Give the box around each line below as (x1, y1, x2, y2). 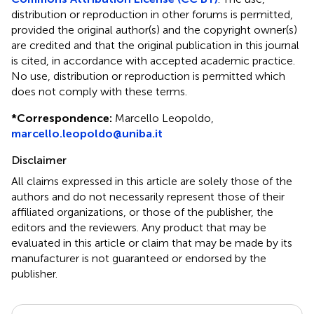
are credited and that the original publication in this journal (11, 38, 299, 52)
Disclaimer (11, 153, 67, 167)
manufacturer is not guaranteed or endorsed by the (11, 251, 266, 265)
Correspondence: (17, 111, 112, 125)
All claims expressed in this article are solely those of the (11, 174, 292, 188)
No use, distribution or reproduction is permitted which (11, 69, 285, 83)
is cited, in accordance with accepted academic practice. (11, 53, 295, 67)
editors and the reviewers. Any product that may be (11, 220, 266, 234)
